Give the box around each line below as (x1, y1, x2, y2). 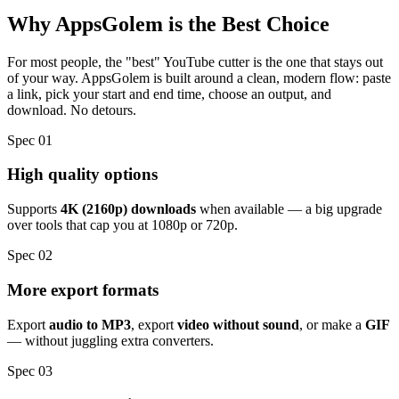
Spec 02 (7, 248, 53, 264)
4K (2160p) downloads (61, 201, 196, 217)
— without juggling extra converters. (7, 332, 214, 348)
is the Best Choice (168, 12, 330, 36)
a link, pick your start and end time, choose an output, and (7, 85, 331, 102)
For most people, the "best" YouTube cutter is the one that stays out (7, 53, 383, 69)
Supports (7, 201, 61, 217)
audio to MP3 (49, 316, 131, 332)
